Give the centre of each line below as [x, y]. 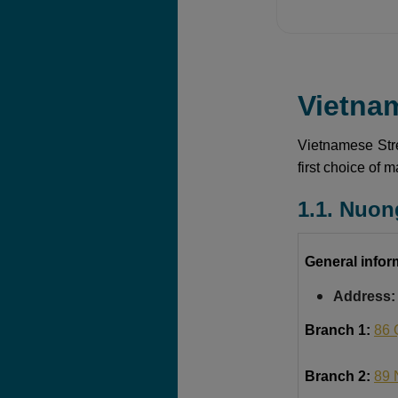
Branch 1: [339, 330]
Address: [364, 296]
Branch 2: [339, 376]
